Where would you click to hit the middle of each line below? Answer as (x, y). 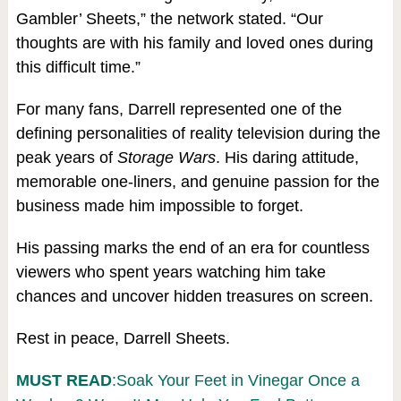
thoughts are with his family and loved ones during (194, 43)
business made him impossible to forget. (159, 205)
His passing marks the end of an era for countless (192, 247)
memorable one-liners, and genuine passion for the (197, 181)
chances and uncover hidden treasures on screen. (194, 296)
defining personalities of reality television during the (198, 133)
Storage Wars (166, 157)
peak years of (66, 157)
